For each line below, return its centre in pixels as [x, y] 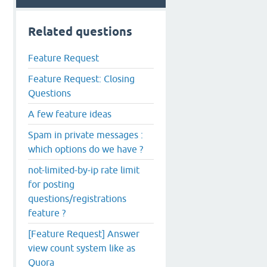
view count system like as [82, 248]
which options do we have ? [86, 149]
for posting [51, 184]
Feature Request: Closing [81, 78]
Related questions [80, 32]
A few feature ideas [70, 114]
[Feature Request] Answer [84, 233]
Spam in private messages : [86, 134]
